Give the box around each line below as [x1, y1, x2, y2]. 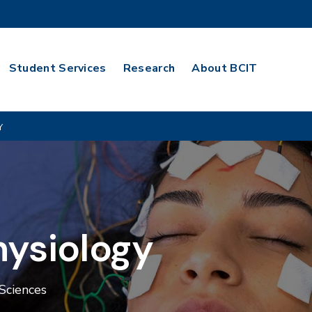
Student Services [8, 61, 107, 76]
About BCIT [192, 61, 258, 76]
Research [123, 61, 175, 76]
